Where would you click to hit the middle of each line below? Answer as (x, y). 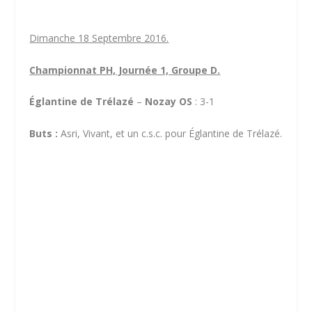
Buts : (45, 133)
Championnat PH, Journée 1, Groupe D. (125, 70)
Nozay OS (169, 102)
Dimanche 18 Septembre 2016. (99, 38)
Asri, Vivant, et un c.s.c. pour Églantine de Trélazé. (172, 133)
